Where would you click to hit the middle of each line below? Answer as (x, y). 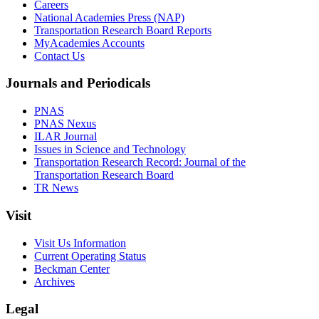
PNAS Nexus (65, 124)
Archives (54, 281)
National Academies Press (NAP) (109, 17)
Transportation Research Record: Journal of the (140, 162)
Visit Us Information (80, 243)
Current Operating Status (90, 256)
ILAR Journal (66, 137)
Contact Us (59, 56)
